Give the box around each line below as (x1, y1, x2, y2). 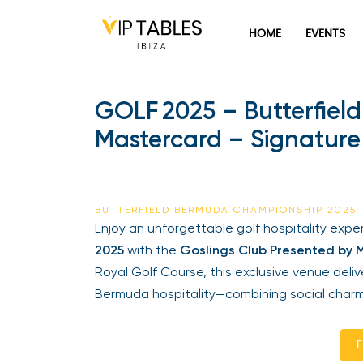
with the (124, 242, 180, 258)
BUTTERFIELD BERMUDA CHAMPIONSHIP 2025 (95, 204, 357, 216)
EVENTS (305, 28, 345, 41)
